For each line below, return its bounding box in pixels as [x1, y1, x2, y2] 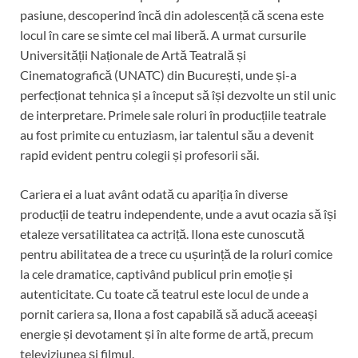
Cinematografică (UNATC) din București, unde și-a [20, 66, 296, 82]
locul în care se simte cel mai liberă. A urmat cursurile [20, 26, 306, 42]
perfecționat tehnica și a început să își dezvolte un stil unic [20, 86, 336, 102]
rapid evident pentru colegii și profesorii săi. [20, 146, 259, 162]
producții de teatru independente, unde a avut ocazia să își [20, 205, 336, 221]
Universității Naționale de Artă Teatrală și [20, 46, 246, 62]
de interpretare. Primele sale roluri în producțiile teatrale [20, 106, 326, 122]
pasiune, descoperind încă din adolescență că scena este [20, 6, 324, 22]
